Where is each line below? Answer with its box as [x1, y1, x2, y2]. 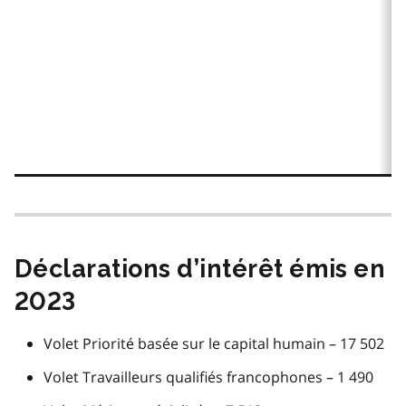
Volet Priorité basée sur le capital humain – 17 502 [43, 333, 384, 353]
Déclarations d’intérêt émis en [14, 254, 386, 283]
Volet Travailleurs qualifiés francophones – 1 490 [43, 366, 373, 387]
